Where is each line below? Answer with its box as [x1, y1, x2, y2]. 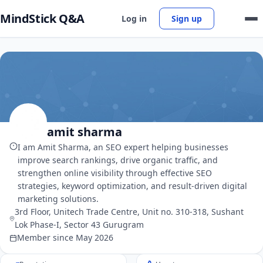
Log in [122, 13, 147, 24]
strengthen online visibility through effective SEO [18, 167, 212, 178]
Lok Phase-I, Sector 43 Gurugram [14, 219, 144, 230]
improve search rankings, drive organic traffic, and [18, 154, 218, 166]
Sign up [171, 13, 203, 24]
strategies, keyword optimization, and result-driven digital [18, 180, 247, 191]
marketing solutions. [18, 193, 99, 204]
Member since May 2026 [17, 232, 113, 243]
